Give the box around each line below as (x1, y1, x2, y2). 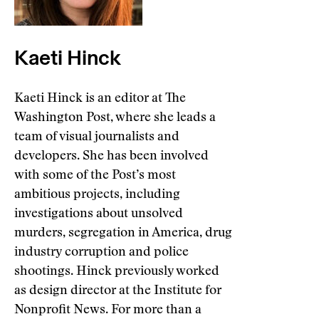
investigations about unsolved (14, 208, 183, 221)
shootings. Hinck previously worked (14, 266, 219, 278)
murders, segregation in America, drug (14, 227, 232, 240)
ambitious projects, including (14, 189, 180, 202)
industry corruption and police (14, 246, 189, 259)
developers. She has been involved (14, 150, 209, 163)
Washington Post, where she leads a (14, 112, 216, 125)
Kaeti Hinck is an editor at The (14, 93, 186, 105)
